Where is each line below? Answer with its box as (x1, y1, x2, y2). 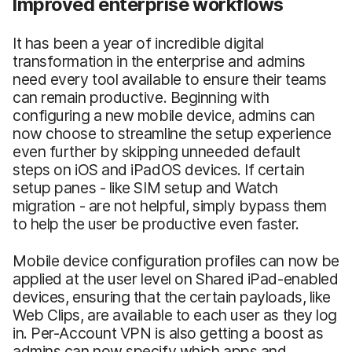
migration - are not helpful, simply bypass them (13, 196, 327, 215)
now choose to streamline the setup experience (13, 123, 332, 143)
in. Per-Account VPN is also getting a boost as (13, 323, 324, 343)
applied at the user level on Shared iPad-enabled (13, 269, 339, 288)
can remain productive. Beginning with (13, 87, 269, 107)
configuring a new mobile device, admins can (13, 105, 315, 125)
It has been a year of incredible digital (13, 33, 265, 53)
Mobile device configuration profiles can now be (13, 251, 339, 270)
